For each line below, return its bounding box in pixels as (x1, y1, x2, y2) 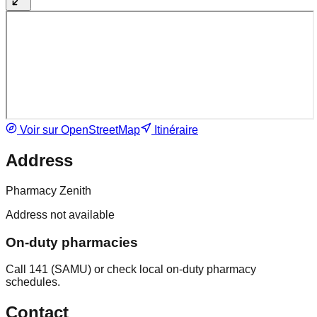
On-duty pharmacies (6, 234, 138, 250)
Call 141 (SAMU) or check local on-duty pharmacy (6, 263, 256, 276)
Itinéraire (151, 124, 198, 137)
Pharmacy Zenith (6, 185, 91, 197)
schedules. (6, 276, 60, 289)
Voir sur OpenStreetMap (17, 124, 140, 137)
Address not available (6, 209, 115, 221)
